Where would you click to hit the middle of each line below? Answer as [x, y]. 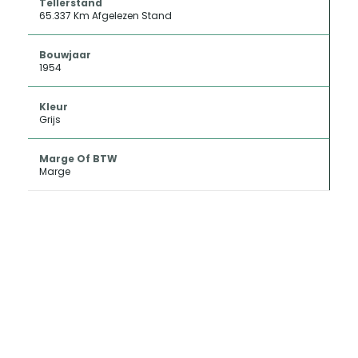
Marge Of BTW [78, 159]
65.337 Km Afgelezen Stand [105, 16]
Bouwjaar [65, 55]
